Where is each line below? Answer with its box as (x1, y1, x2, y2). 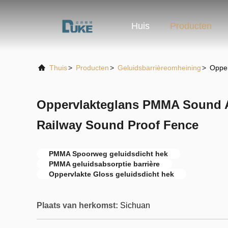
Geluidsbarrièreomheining (118, 64, 201, 72)
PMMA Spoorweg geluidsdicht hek (49, 150, 168, 158)
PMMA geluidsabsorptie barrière (49, 160, 160, 168)
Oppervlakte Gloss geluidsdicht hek (49, 170, 174, 178)
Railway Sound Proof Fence (37, 118, 198, 132)
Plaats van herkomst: (37, 201, 118, 210)
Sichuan (120, 201, 150, 210)
